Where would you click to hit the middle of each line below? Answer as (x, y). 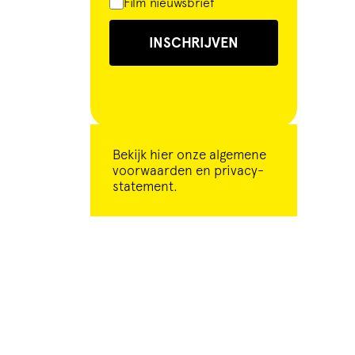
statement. (145, 187)
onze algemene (220, 155)
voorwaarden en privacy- (188, 171)
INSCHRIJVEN (194, 43)
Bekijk (131, 155)
